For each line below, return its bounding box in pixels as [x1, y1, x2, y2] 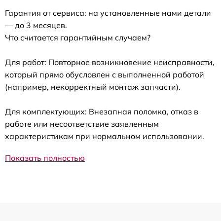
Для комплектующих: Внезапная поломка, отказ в [5, 107, 198, 117]
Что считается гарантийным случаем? [5, 33, 150, 43]
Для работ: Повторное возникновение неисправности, [5, 57, 215, 68]
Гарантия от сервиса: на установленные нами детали [5, 8, 211, 18]
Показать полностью [5, 153, 85, 163]
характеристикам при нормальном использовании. [5, 131, 204, 142]
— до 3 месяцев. [5, 20, 67, 31]
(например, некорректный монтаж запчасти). [5, 82, 181, 92]
